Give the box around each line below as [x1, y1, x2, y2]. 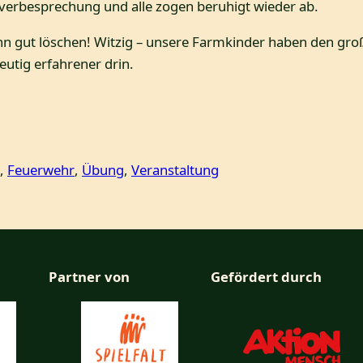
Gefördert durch [211, 267, 322, 287]
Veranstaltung [131, 160, 219, 180]
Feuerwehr [7, 160, 75, 180]
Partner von [49, 267, 130, 287]
